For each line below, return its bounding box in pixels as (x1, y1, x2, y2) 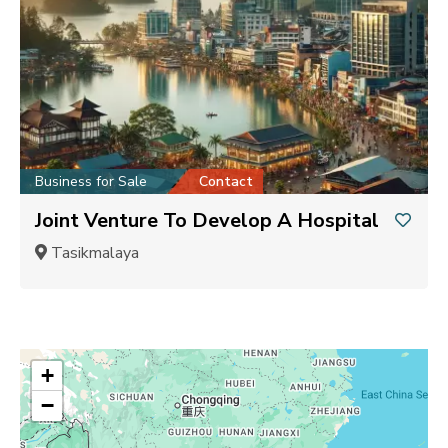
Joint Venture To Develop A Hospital (35, 206, 379, 234)
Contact (199, 171, 253, 191)
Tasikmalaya (47, 241, 139, 264)
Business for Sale (35, 171, 147, 191)
